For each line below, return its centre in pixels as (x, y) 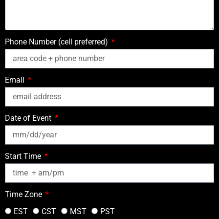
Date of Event (29, 118)
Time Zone (24, 194)
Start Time (24, 156)
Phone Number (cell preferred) (57, 42)
